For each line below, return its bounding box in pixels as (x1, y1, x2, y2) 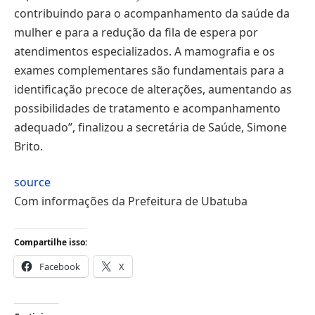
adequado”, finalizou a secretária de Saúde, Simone (14, 119, 287, 135)
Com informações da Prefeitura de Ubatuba (14, 193, 247, 210)
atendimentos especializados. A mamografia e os (14, 43, 275, 59)
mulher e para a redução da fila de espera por (14, 24, 258, 40)
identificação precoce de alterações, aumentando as (14, 81, 292, 97)
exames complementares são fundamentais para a (14, 62, 284, 78)
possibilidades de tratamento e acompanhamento (14, 100, 281, 116)
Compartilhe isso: (14, 236, 87, 249)
